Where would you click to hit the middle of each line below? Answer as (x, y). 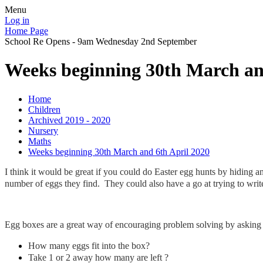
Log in (17, 20)
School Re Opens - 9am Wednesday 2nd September (101, 41)
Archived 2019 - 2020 (69, 120)
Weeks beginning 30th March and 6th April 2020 (119, 151)
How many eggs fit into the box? (89, 245)
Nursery (43, 130)
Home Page (26, 31)
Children (44, 109)
